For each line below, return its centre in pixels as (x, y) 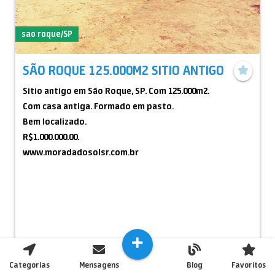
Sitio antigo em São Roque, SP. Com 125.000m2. (116, 91)
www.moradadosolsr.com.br (81, 152)
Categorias (29, 265)
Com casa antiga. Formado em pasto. (98, 106)
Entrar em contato (62, 248)
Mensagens (99, 265)
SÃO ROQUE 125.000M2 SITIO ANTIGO (123, 70)
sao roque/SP (47, 33)
